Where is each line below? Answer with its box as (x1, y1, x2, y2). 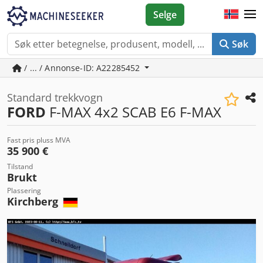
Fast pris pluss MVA (7, 135, 70, 145)
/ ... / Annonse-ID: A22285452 (22, 62, 143, 73)
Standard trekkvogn (7, 90, 103, 104)
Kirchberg (7, 194, 61, 208)
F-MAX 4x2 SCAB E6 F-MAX (46, 102, 221, 122)
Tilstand (7, 161, 33, 171)
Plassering (7, 186, 41, 195)
